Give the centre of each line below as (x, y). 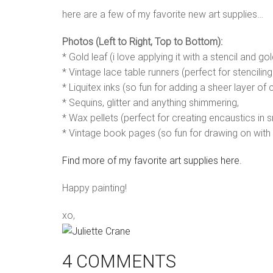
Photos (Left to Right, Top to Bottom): (142, 41)
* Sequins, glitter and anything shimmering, (151, 102)
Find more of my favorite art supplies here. (152, 160)
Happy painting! (94, 188)
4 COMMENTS (119, 261)
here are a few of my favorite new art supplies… (163, 14)
